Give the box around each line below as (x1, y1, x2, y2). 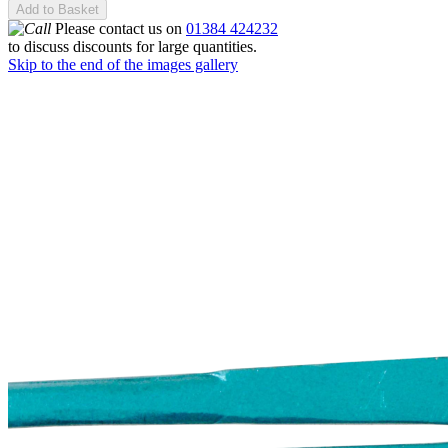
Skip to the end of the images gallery (8, 56, 238, 74)
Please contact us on (51, 20, 186, 38)
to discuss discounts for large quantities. (8, 38, 257, 56)
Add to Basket (16, 2, 99, 18)
